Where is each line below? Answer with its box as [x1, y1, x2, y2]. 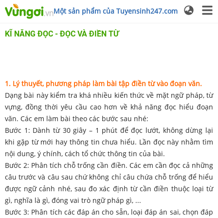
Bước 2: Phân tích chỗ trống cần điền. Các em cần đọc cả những [5, 160, 213, 170]
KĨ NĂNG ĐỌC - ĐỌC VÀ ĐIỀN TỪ [5, 29, 119, 38]
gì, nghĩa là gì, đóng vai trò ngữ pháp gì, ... [5, 195, 141, 205]
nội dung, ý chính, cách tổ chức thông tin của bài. [5, 148, 165, 158]
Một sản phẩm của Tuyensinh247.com [54, 6, 178, 16]
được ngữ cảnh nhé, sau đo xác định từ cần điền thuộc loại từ [5, 183, 213, 193]
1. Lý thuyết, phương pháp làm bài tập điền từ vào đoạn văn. [5, 78, 202, 88]
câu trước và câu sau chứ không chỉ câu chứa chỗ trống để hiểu [5, 172, 213, 182]
